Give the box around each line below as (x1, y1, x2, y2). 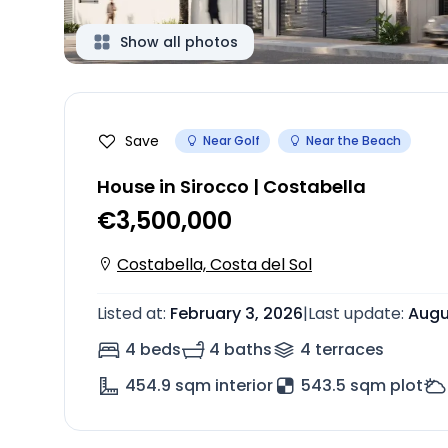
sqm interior (175, 374, 273, 397)
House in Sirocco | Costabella (97, 174, 366, 199)
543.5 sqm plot (301, 374, 423, 397)
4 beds (125, 338, 181, 361)
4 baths (209, 338, 272, 361)
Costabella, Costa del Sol (117, 253, 312, 276)
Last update (308, 302, 401, 325)
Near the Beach (306, 132, 401, 149)
